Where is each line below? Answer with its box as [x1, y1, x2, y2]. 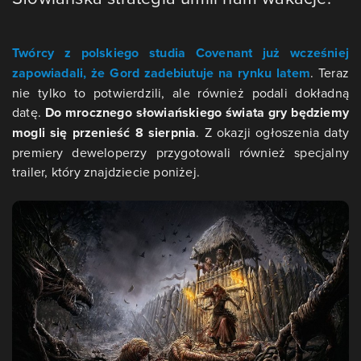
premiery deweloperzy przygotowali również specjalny [12, 143, 349, 161]
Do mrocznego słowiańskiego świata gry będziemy [44, 103, 350, 122]
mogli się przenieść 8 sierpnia [12, 123, 197, 142]
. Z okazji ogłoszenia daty [196, 123, 350, 141]
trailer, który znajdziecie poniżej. [12, 163, 200, 180]
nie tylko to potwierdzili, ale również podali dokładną [12, 84, 349, 102]
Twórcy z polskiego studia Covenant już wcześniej [12, 44, 349, 62]
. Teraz [310, 64, 349, 81]
